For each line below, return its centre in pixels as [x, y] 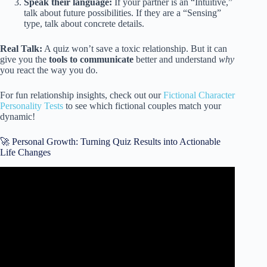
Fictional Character [199, 95]
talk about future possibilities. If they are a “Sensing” [122, 13]
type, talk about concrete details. [84, 24]
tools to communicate [91, 60]
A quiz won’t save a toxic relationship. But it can [135, 49]
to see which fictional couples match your [142, 106]
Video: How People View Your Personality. [118, 189]
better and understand [176, 60]
